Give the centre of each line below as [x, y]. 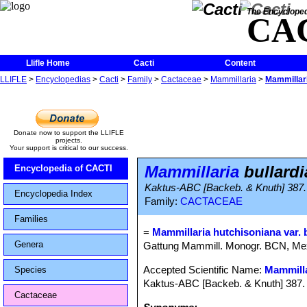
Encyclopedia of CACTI [63, 168]
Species [30, 270]
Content [240, 63]
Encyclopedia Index [53, 194]
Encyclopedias [63, 79]
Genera [29, 244]
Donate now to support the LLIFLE [69, 133]
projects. [69, 140]
